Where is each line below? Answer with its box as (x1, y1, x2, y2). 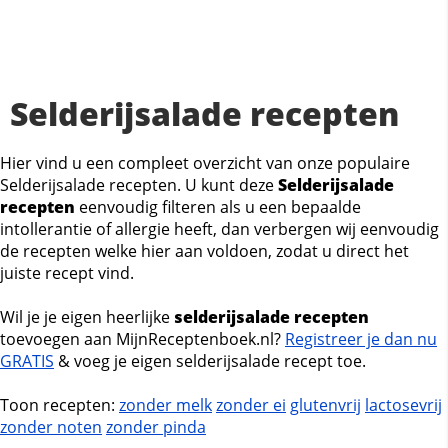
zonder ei (216, 394, 286, 416)
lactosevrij (365, 394, 442, 416)
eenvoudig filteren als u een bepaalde (75, 196, 361, 218)
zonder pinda (106, 416, 206, 438)
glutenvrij (290, 394, 361, 416)
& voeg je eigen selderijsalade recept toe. (54, 350, 366, 372)
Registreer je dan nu (285, 328, 437, 350)
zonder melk (119, 394, 212, 416)
